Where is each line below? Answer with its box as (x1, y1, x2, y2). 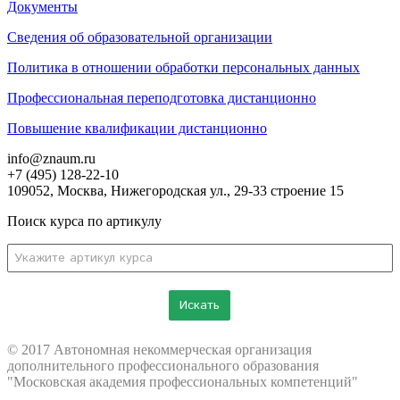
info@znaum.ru (7, 150, 96, 166)
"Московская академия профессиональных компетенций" (7, 373, 358, 389)
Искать (179, 296, 221, 314)
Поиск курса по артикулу (7, 212, 162, 229)
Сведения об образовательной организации (7, 29, 272, 45)
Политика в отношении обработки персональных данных (7, 59, 360, 75)
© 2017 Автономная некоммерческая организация (7, 341, 312, 357)
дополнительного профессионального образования (7, 357, 319, 373)
